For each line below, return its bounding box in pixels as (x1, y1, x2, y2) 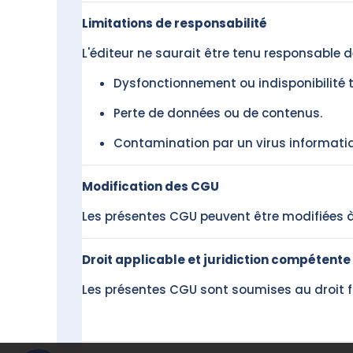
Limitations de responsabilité (82, 15, 267, 32)
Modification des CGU (82, 178, 219, 195)
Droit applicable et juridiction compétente (82, 251, 351, 268)
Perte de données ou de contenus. (113, 105, 322, 121)
